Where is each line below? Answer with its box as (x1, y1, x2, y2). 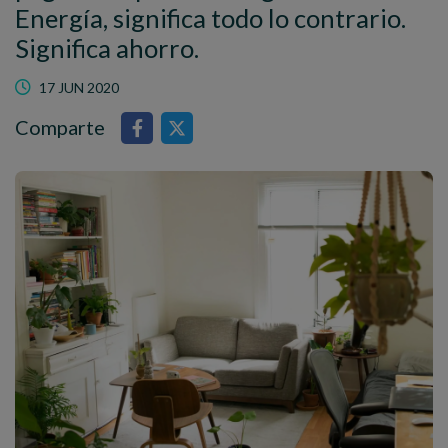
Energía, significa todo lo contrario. (15, 3, 406, 33)
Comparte (15, 115, 105, 139)
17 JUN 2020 (39, 79, 119, 96)
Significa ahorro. (15, 33, 199, 63)
